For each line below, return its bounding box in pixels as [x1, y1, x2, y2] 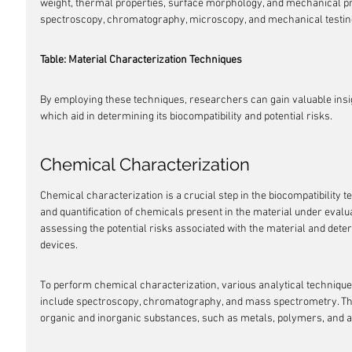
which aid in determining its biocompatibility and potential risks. [40, 110, 332, 123]
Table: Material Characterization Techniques [40, 53, 242, 67]
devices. [40, 239, 78, 252]
